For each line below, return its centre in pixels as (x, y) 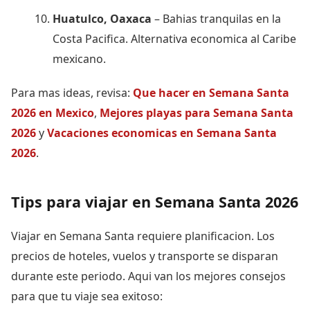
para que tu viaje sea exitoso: (87, 296)
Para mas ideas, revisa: (72, 92)
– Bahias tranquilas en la (216, 18)
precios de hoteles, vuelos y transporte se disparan (145, 256)
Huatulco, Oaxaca (102, 18)
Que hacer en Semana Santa (211, 92)
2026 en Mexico (53, 112)
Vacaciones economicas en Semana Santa (162, 133)
